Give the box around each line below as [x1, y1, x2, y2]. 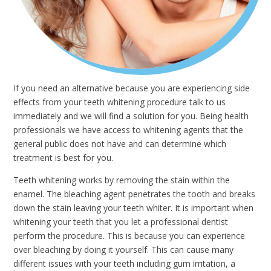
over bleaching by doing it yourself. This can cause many [13, 243, 234, 255]
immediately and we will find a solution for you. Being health [13, 109, 249, 122]
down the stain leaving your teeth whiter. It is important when [13, 201, 254, 214]
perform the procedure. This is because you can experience [13, 229, 246, 241]
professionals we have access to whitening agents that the [13, 123, 244, 135]
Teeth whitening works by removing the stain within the [13, 174, 230, 186]
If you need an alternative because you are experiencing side [13, 82, 250, 94]
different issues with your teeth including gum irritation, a [13, 257, 236, 269]
